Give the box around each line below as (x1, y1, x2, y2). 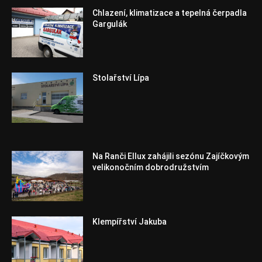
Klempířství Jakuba (92, 216, 167, 226)
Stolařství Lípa (92, 73, 150, 83)
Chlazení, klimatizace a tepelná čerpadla (92, 8, 247, 18)
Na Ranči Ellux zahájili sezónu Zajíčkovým (92, 151, 250, 161)
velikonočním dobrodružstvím (92, 163, 209, 173)
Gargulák (92, 19, 127, 29)
